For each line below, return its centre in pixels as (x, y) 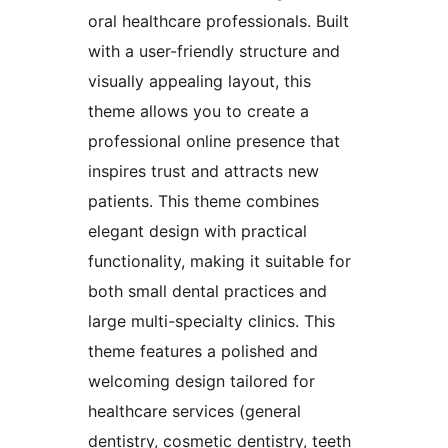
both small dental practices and (207, 291)
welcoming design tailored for (201, 381)
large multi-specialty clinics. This (211, 321)
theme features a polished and (203, 351)
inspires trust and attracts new (203, 171)
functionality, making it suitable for (219, 261)
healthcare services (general (194, 411)
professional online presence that (214, 141)
